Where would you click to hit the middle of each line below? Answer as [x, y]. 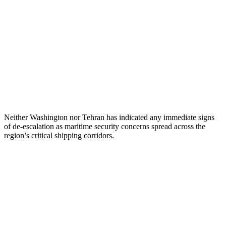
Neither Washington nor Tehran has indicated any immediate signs [109, 117]
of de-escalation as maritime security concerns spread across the [105, 126]
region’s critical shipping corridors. [59, 135]
